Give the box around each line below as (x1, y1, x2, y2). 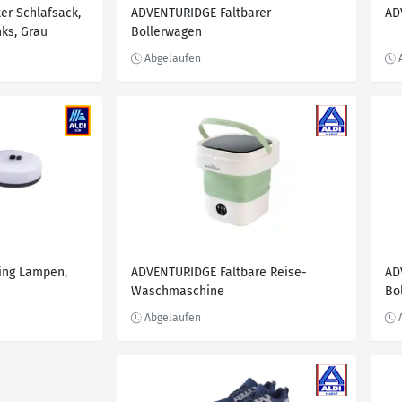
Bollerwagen (131, 24, 202, 39)
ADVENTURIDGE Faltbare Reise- (131, 265, 307, 280)
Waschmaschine (131, 284, 224, 299)
